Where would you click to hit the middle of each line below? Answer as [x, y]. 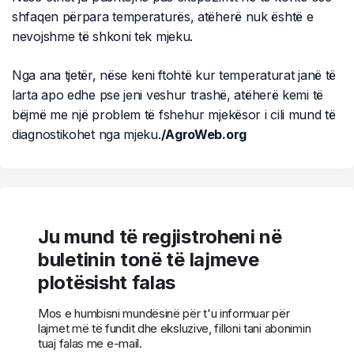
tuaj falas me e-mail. [90, 343]
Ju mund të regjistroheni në [160, 236]
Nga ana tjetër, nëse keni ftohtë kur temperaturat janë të [174, 75]
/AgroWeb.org [203, 134]
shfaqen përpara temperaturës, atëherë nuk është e [163, 16]
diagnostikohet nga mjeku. [87, 134]
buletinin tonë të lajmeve [149, 259]
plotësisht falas [107, 282]
